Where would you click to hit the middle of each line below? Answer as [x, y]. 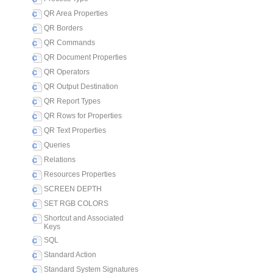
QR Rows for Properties [83, 116]
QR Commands [69, 43]
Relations [60, 160]
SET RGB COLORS [76, 204]
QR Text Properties [75, 130]
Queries [57, 145]
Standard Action [70, 255]
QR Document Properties [85, 57]
